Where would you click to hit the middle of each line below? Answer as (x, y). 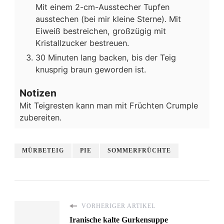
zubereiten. (40, 118)
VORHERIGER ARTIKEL (117, 206)
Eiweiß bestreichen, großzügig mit (101, 31)
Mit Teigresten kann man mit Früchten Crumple (109, 106)
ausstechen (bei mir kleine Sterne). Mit (108, 19)
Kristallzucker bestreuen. (82, 43)
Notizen (38, 93)
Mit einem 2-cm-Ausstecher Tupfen (102, 7)
